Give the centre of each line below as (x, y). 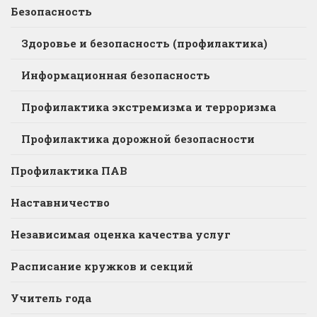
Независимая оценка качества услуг (121, 234)
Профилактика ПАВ (69, 170)
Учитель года (51, 298)
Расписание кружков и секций (102, 266)
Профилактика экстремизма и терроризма (149, 106)
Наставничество (60, 202)
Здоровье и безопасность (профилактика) (144, 43)
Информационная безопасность (116, 75)
